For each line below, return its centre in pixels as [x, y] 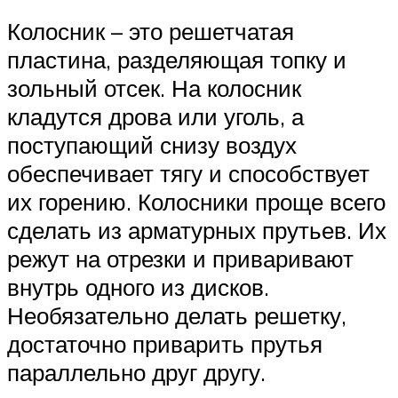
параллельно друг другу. [136, 372]
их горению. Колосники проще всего [196, 201]
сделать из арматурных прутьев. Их [197, 230]
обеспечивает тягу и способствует [188, 173]
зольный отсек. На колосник [154, 88]
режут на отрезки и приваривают [180, 258]
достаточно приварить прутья [165, 343]
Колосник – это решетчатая [151, 31]
